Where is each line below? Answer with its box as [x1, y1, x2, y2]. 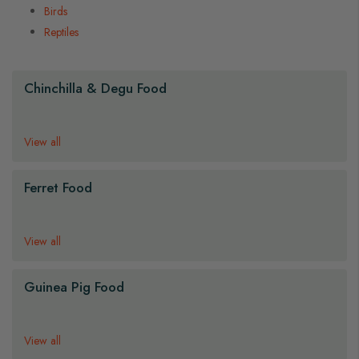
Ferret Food [24, 178, 92, 197]
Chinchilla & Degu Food [24, 79, 167, 98]
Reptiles [44, 24, 79, 40]
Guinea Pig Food [24, 277, 124, 296]
